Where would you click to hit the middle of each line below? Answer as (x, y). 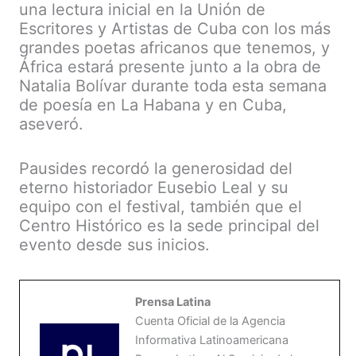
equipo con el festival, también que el (161, 207)
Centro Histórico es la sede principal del (169, 226)
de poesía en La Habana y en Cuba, (153, 105)
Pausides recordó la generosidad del (156, 169)
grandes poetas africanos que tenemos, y (174, 48)
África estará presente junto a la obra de (170, 67)
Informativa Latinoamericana (212, 341)
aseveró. (51, 124)
